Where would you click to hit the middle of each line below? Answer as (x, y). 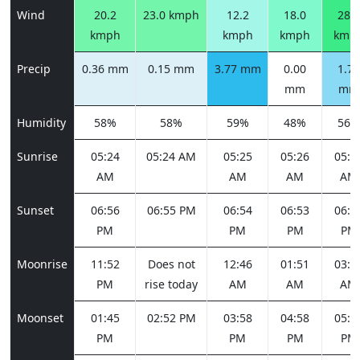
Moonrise (42, 264)
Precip (34, 69)
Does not (171, 264)
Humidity (41, 123)
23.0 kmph (171, 15)
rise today (171, 284)
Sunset (35, 210)
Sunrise (37, 156)
